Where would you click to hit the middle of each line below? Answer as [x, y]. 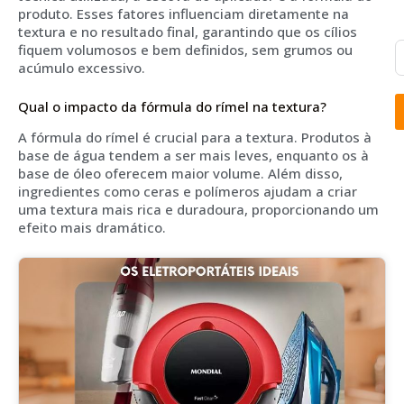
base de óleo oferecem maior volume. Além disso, [180, 174]
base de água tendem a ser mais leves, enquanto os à [193, 156]
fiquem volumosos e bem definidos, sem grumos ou [185, 50]
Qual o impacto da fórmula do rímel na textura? [172, 106]
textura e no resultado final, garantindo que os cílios [188, 32]
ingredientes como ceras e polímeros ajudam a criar [188, 192]
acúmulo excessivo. [82, 68]
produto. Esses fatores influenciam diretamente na [184, 14]
